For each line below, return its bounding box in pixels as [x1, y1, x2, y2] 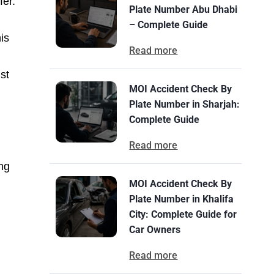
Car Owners [129, 224, 181, 235]
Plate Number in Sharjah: [129, 98, 240, 110]
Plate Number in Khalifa [129, 193, 234, 205]
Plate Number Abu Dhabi [129, 4, 238, 15]
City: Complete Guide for [129, 209, 237, 220]
